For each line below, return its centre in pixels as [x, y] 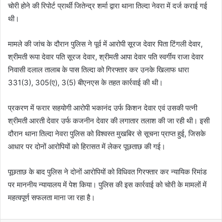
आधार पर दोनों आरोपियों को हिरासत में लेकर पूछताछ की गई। [87, 146]
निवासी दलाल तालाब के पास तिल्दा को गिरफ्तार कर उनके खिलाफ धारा [98, 69]
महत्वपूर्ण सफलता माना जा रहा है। [52, 197]
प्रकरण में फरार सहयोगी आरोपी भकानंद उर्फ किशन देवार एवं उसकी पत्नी [103, 108]
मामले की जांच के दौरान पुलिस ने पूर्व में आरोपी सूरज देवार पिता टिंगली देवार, [105, 44]
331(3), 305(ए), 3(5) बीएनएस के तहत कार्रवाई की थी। [85, 82]
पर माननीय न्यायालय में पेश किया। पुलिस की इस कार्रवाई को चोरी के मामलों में [107, 184]
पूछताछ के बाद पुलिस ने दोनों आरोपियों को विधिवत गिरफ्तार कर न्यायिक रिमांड [107, 171]
